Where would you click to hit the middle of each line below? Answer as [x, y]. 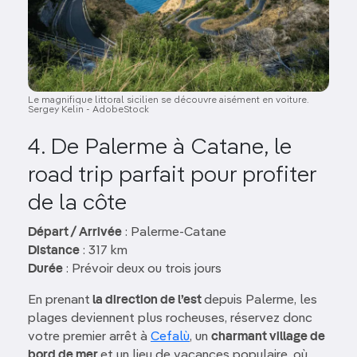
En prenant [59, 300]
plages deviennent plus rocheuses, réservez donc [170, 318]
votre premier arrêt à [89, 337]
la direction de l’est [147, 300]
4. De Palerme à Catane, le [160, 147]
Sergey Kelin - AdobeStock [88, 110]
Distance [54, 251]
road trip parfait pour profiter [172, 175]
